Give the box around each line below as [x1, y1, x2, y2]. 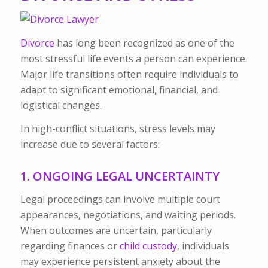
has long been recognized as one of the [54, 36, 234, 50]
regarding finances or [20, 239, 120, 252]
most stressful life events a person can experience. [20, 51, 247, 65]
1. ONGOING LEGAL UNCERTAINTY [20, 168, 220, 185]
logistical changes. [20, 98, 102, 112]
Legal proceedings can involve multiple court [20, 192, 220, 206]
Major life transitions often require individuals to [20, 67, 239, 81]
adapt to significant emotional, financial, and [20, 83, 218, 96]
